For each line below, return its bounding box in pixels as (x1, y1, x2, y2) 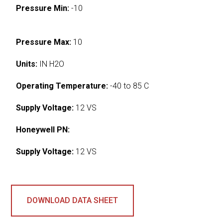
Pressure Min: (16, 3, 70, 13)
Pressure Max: (16, 37, 72, 47)
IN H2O (37, 59, 65, 69)
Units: (16, 59, 38, 69)
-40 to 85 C (108, 81, 149, 91)
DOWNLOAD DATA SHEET (27, 195, 118, 205)
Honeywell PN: (16, 124, 70, 134)
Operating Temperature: (16, 81, 109, 91)
